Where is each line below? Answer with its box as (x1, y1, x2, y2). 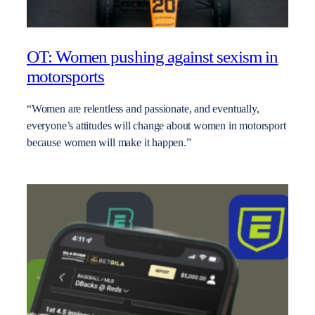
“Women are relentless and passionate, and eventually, (27, 103, 259, 116)
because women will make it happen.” (27, 136, 191, 150)
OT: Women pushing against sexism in (27, 46, 278, 66)
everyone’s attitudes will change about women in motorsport (27, 120, 286, 133)
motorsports (27, 66, 105, 86)
